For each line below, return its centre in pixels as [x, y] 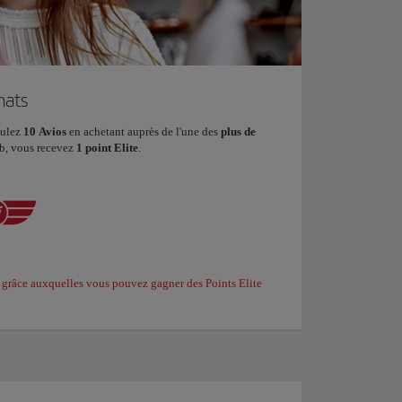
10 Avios [46, 132]
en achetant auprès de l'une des [145, 132]
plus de [238, 132]
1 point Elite [107, 148]
